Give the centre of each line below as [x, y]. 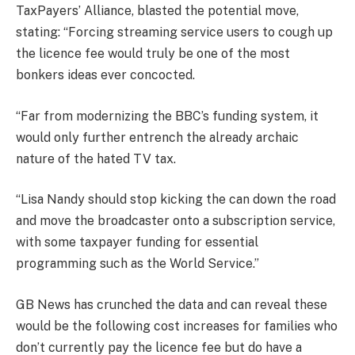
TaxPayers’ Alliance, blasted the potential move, [157, 11]
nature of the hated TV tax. [96, 158]
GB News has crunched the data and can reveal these [172, 305]
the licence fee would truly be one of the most [153, 54]
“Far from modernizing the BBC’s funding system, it [167, 116]
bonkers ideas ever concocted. [105, 75]
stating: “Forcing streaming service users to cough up [174, 32]
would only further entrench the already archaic [157, 137]
